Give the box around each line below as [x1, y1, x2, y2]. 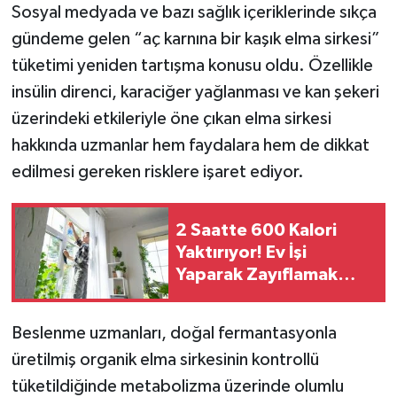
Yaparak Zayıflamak [175, 265, 338, 284]
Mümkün [175, 287, 245, 306]
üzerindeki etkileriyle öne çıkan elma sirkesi [11, 110, 331, 128]
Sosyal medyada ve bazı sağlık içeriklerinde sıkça [11, 4, 377, 22]
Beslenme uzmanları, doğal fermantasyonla [11, 324, 337, 343]
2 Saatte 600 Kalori [175, 221, 337, 239]
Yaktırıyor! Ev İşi [175, 243, 307, 261]
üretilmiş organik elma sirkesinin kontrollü [11, 351, 319, 370]
